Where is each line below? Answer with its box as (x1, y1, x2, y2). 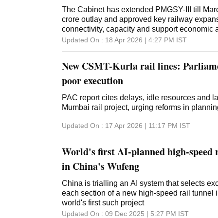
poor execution (62, 73, 123, 88)
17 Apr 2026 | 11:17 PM (105, 122, 178, 130)
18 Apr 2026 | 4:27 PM (105, 36, 174, 44)
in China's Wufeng (62, 159, 139, 174)
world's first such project (62, 199, 144, 207)
